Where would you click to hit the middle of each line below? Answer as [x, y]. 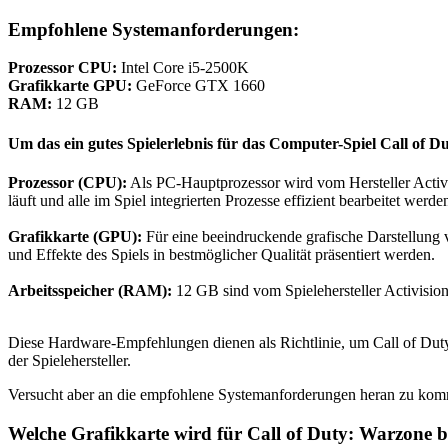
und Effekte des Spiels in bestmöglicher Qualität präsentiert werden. [221, 254]
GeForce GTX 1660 [198, 86]
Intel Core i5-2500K [183, 68]
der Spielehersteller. [69, 360]
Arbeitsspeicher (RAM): [90, 290]
